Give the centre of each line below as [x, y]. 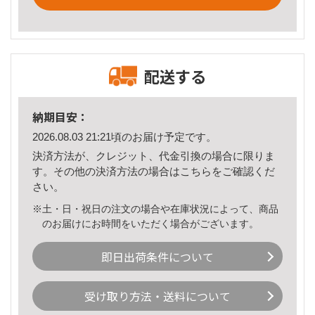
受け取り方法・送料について [157, 296]
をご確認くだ [243, 171]
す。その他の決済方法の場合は [106, 171]
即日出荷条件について [157, 256]
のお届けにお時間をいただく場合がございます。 [151, 223]
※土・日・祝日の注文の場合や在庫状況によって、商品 [155, 208]
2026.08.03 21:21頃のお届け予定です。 [124, 137]
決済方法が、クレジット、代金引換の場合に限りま [154, 155]
